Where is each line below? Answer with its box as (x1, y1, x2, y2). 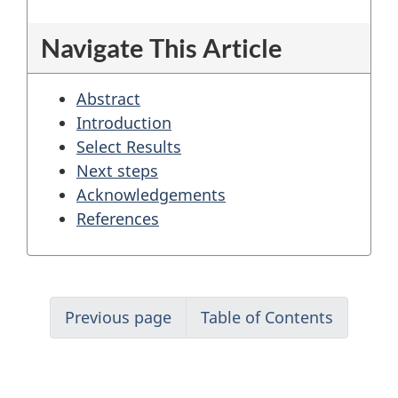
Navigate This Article (41, 32, 283, 63)
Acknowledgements (76, 184, 226, 205)
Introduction (76, 112, 171, 133)
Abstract (76, 88, 140, 109)
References (76, 208, 159, 229)
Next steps (76, 160, 158, 181)
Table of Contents (201, 306, 333, 328)
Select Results (76, 136, 181, 157)
